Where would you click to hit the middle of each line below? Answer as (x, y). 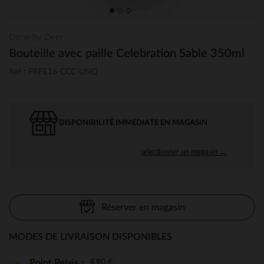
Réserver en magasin (143, 207)
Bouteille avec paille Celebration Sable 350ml (127, 54)
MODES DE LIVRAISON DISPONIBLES (90, 237)
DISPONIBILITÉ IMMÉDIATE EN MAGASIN (133, 123)
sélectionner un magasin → (184, 151)
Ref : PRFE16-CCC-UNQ (53, 72)
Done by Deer (36, 37)
